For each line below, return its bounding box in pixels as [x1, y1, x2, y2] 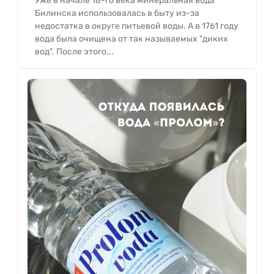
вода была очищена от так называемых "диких [35, 34, 228, 44]
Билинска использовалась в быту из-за [35, 8, 199, 18]
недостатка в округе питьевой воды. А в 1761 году [35, 21, 239, 31]
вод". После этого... [35, 46, 114, 57]
